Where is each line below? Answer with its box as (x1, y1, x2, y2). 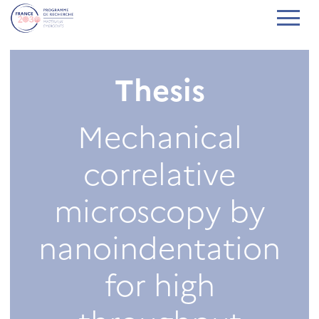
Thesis (114, 67, 205, 109)
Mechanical (77, 114, 242, 156)
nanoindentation (38, 225, 281, 267)
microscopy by (53, 188, 266, 230)
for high (104, 262, 215, 304)
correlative (83, 151, 236, 193)
